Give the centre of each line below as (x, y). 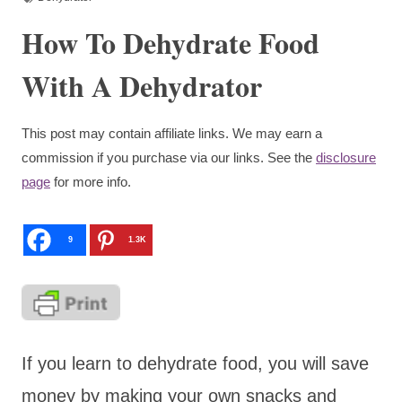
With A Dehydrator (142, 85)
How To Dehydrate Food (170, 42)
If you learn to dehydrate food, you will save (195, 363)
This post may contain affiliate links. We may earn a (172, 133)
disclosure (346, 157)
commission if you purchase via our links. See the (169, 157)
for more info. (91, 181)
